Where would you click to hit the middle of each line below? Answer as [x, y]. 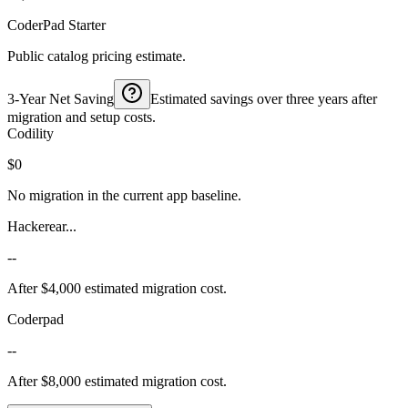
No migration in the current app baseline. [124, 195]
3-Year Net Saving [61, 98]
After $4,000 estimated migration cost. [117, 288]
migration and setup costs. [82, 117]
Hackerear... [42, 226]
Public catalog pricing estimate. [97, 56]
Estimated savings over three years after [264, 98]
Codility [31, 133]
